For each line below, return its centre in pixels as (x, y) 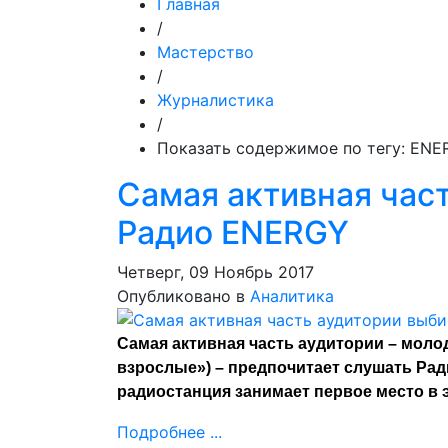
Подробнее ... (169, 432)
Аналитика (292, 296)
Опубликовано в (181, 296)
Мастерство (205, 52)
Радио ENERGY (233, 232)
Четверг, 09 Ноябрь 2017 (215, 272)
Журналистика (215, 100)
